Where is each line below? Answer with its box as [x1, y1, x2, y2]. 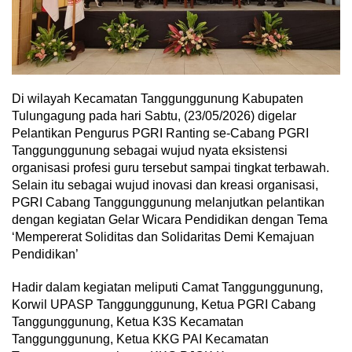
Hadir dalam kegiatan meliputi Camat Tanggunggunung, [12, 280, 323, 295]
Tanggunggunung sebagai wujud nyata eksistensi [12, 144, 288, 158]
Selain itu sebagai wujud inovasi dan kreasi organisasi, [12, 178, 318, 192]
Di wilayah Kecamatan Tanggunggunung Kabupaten [12, 92, 303, 106]
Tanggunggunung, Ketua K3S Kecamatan [12, 315, 244, 329]
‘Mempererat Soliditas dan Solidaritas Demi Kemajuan [12, 230, 314, 244]
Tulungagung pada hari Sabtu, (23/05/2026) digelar [12, 109, 296, 123]
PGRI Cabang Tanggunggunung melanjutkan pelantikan [12, 196, 324, 210]
